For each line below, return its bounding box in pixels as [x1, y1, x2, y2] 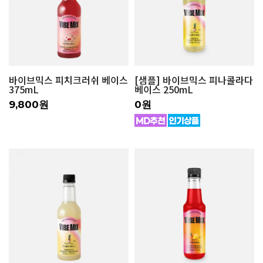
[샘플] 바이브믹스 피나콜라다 [134, 73, 253, 87]
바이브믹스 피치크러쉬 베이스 [9, 73, 128, 87]
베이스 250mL [134, 82, 193, 97]
